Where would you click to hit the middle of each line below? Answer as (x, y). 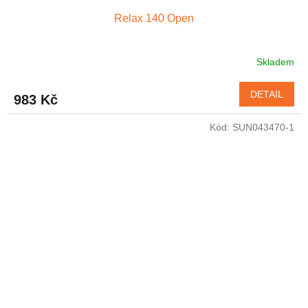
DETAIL (267, 95)
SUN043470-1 (263, 128)
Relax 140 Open (154, 19)
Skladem (275, 62)
